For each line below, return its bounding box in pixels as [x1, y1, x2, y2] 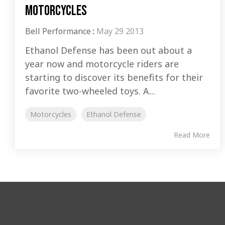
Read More [174, 130, 210, 140]
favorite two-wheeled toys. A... [25, 85, 155, 97]
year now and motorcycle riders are [25, 58, 179, 70]
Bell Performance [25, 26, 91, 37]
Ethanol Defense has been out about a [25, 44, 192, 57]
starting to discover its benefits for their [25, 71, 203, 84]
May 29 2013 [96, 26, 144, 37]
